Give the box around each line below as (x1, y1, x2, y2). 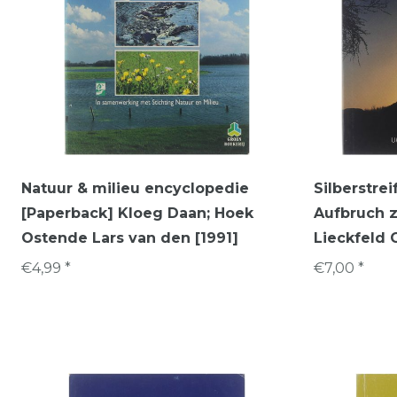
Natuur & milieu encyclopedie (21, 179, 249, 197)
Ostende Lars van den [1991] (21, 229, 238, 246)
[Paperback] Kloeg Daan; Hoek (21, 204, 253, 222)
